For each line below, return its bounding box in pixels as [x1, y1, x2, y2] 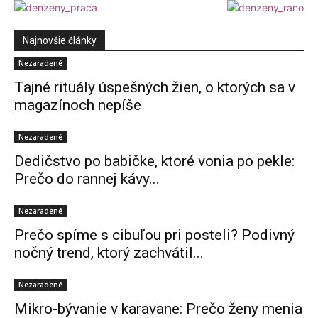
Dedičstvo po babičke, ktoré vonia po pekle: [14, 153, 295, 170]
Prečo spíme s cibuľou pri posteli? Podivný [14, 226, 295, 243]
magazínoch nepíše [14, 97, 141, 114]
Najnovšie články [23, 35, 97, 46]
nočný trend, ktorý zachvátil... [14, 244, 204, 261]
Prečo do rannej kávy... [14, 170, 160, 187]
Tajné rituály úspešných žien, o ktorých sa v [14, 79, 295, 96]
